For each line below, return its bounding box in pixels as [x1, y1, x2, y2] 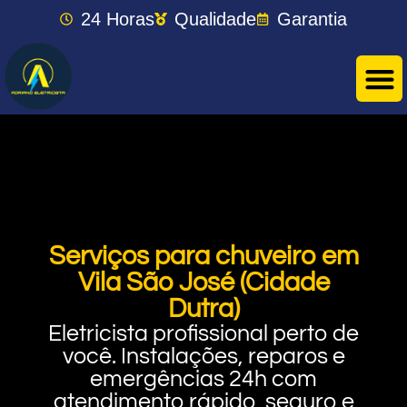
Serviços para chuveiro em [48, 242, 359, 270]
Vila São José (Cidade [77, 268, 330, 296]
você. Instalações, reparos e [62, 343, 345, 368]
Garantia [276, 9, 347, 29]
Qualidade [174, 9, 257, 29]
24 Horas [80, 9, 154, 29]
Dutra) [167, 294, 240, 323]
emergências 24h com [90, 366, 317, 391]
